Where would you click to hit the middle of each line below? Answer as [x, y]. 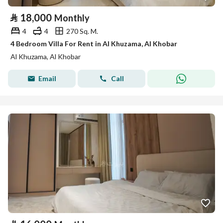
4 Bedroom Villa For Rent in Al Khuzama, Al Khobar [94, 44]
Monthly [72, 18]
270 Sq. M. [82, 31]
